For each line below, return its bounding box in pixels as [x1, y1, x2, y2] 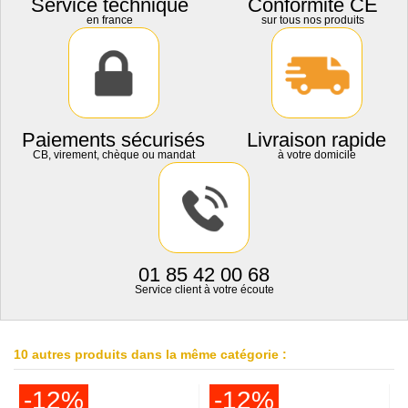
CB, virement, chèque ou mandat [32, 148, 195, 162]
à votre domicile [277, 148, 356, 162]
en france [86, 14, 133, 27]
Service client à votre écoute [134, 283, 274, 297]
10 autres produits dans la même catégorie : [14, 348, 287, 362]
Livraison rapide [247, 128, 386, 152]
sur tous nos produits [260, 14, 364, 27]
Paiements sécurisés [22, 128, 205, 152]
